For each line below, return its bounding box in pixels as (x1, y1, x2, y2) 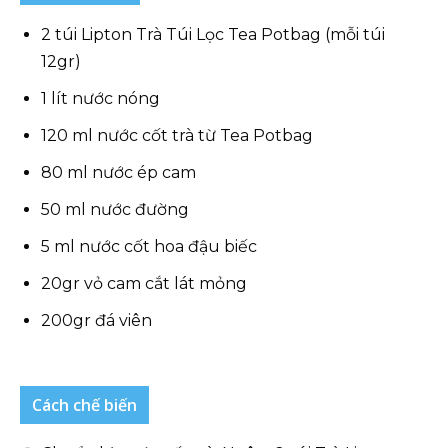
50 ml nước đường (41, 200, 189, 219)
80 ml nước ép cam (41, 163, 196, 182)
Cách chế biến (32, 394, 137, 416)
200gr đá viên (41, 311, 152, 330)
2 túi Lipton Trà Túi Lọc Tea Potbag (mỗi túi (41, 25, 385, 44)
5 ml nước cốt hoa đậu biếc (41, 237, 257, 256)
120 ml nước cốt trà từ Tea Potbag (41, 126, 313, 145)
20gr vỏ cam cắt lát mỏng (41, 274, 247, 293)
